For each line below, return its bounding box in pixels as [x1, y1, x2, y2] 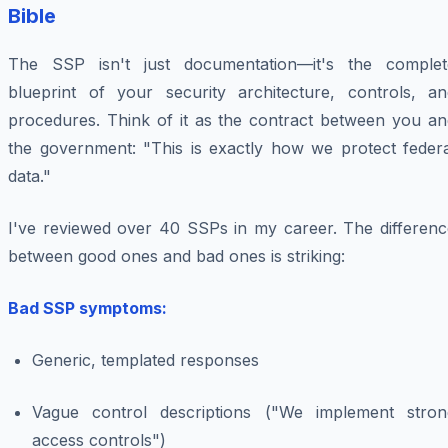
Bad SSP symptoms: [8, 298, 167, 319]
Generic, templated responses [32, 350, 259, 371]
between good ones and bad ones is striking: [8, 246, 345, 267]
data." [8, 166, 51, 187]
